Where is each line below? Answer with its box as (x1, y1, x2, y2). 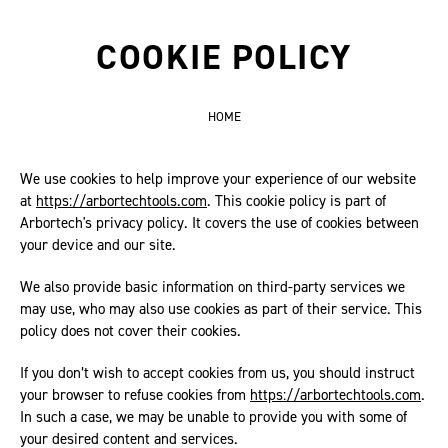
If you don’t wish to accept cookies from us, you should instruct (20, 363, 415, 383)
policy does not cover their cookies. (20, 321, 241, 341)
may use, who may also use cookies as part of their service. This (20, 299, 422, 319)
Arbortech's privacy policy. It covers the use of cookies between (20, 213, 419, 233)
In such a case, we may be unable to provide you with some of (20, 407, 407, 427)
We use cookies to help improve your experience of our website (20, 169, 416, 189)
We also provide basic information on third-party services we (20, 277, 405, 297)
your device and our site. (20, 235, 176, 255)
